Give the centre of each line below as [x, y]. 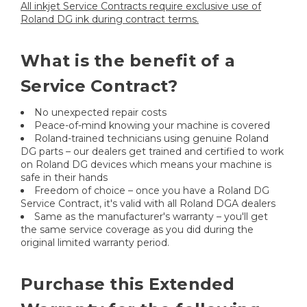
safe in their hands [64, 178]
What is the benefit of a [128, 61]
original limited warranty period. [95, 243]
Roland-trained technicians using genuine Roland [151, 139]
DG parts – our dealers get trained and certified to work [152, 152]
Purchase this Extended [128, 284]
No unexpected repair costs [100, 113]
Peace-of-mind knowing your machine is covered [152, 126]
